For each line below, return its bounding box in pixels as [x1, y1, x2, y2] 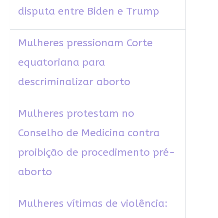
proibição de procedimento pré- [18, 146, 175, 159]
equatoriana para [18, 56, 105, 69]
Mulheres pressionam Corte [18, 37, 153, 50]
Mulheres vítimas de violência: [18, 198, 168, 210]
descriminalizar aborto [18, 76, 130, 89]
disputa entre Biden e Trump [18, 5, 159, 18]
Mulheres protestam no [18, 108, 134, 120]
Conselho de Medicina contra [18, 127, 160, 140]
